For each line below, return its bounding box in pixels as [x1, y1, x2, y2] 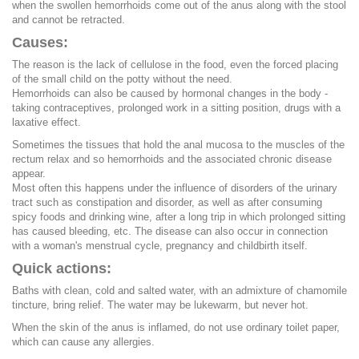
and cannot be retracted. [12, 13, 125, 26]
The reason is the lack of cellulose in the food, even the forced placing [12, 58, 338, 71]
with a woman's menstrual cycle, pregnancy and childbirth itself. [12, 239, 308, 252]
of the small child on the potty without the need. [12, 72, 232, 85]
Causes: [12, 34, 68, 50]
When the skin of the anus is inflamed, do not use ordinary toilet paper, [12, 321, 340, 333]
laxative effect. [12, 115, 81, 128]
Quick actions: [12, 260, 111, 276]
